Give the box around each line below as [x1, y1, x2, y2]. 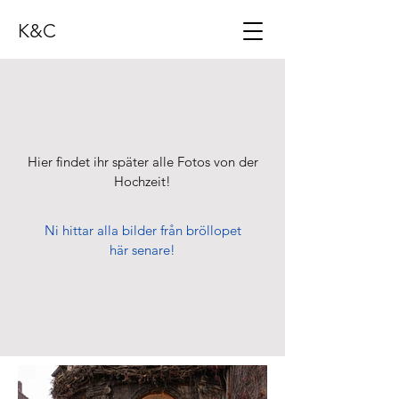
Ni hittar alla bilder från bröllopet [44, 222, 241, 239]
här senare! [110, 241, 175, 258]
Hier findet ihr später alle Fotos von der [27, 153, 258, 170]
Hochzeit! [114, 173, 171, 190]
